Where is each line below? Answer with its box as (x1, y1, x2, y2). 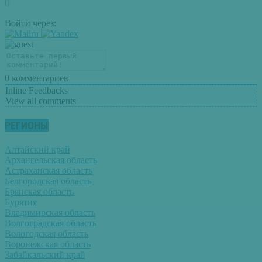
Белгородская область (5, 175, 91, 186)
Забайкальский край (5, 249, 85, 260)
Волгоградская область (5, 218, 96, 228)
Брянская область (5, 186, 74, 196)
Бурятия (5, 196, 37, 207)
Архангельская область (5, 154, 97, 165)
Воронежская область (5, 239, 91, 249)
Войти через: (5, 18, 56, 29)
